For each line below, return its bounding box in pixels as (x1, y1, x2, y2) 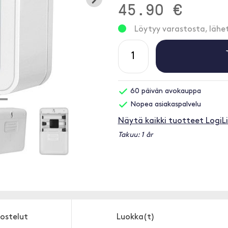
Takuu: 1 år (118, 131, 153, 139)
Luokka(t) (116, 213, 155, 221)
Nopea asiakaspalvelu (128, 101, 201, 108)
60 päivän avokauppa (128, 88, 201, 95)
